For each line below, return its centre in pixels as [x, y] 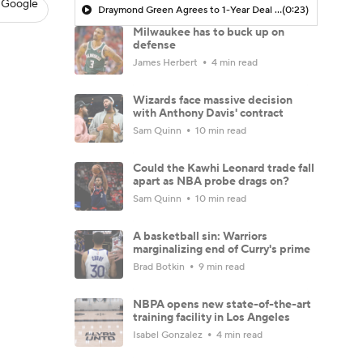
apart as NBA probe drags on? [211, 181]
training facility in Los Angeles [211, 317]
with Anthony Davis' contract [208, 113]
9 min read [220, 267]
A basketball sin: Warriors [200, 236]
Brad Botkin [160, 267]
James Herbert [167, 62]
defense [154, 45]
